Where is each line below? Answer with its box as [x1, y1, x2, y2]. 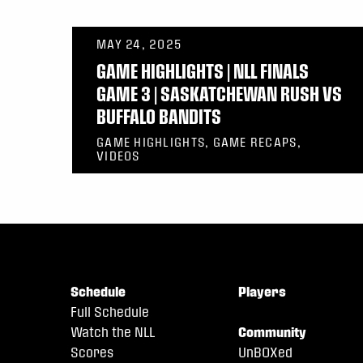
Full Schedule [70, 304, 149, 320]
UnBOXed [238, 344, 293, 361]
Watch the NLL [70, 324, 155, 340]
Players [238, 284, 287, 300]
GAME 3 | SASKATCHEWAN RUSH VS [96, 82, 342, 105]
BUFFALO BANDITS [96, 105, 221, 128]
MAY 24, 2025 [96, 37, 182, 51]
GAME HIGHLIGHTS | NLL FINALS [96, 59, 309, 83]
